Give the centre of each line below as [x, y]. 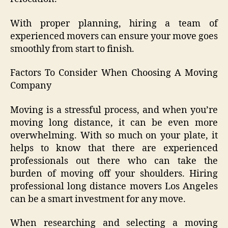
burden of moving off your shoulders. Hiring [114, 174]
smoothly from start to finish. [72, 49]
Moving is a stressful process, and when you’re [114, 110]
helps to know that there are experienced [114, 148]
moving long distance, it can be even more [114, 123]
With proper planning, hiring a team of [114, 23]
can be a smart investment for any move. [98, 199]
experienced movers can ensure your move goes [114, 36]
